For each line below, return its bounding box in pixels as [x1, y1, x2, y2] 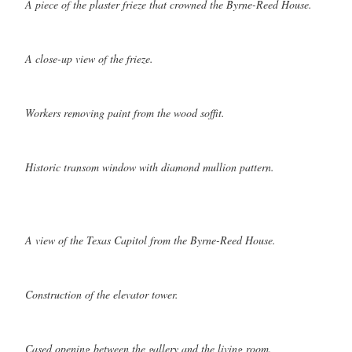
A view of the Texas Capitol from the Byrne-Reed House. [25, 232, 276, 247]
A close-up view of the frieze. [25, 50, 153, 66]
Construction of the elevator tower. [25, 286, 178, 302]
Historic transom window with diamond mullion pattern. [25, 159, 274, 174]
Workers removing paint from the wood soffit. [25, 104, 225, 120]
